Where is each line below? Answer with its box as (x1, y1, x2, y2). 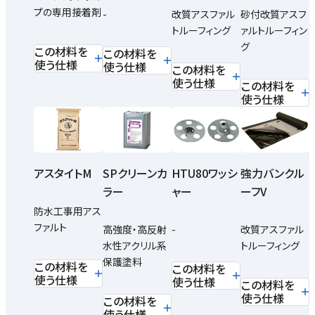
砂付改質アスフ (240, 7, 307, 22)
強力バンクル (240, 165, 304, 182)
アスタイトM (34, 165, 92, 182)
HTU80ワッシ (172, 165, 238, 182)
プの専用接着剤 (34, 5, 101, 20)
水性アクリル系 (103, 238, 167, 253)
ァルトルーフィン (240, 23, 307, 38)
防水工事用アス (34, 204, 101, 219)
